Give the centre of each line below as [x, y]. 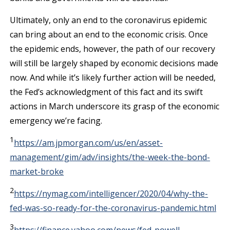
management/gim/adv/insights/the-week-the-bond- [110, 157]
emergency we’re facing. [56, 121]
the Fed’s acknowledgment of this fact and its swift [107, 92]
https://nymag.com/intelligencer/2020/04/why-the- [111, 194]
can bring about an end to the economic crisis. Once [109, 34]
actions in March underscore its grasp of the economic [115, 106]
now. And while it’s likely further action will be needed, [113, 78]
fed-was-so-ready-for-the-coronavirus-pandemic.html [113, 208]
